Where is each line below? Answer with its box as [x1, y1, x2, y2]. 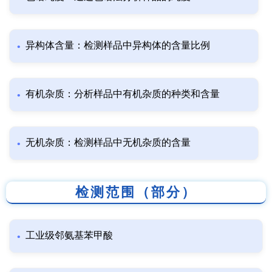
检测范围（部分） [75, 185, 197, 200]
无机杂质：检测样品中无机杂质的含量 [25, 137, 191, 148]
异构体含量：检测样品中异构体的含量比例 [25, 40, 210, 51]
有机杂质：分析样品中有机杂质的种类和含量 [25, 89, 220, 100]
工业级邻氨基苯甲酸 [25, 230, 113, 241]
